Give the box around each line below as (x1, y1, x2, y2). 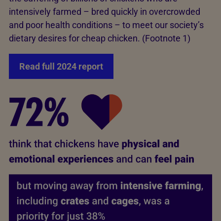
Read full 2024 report (19, 61, 103, 72)
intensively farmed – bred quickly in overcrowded (9, 6, 200, 17)
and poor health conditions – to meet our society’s (9, 19, 204, 30)
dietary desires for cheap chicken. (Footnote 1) (9, 33, 190, 43)
